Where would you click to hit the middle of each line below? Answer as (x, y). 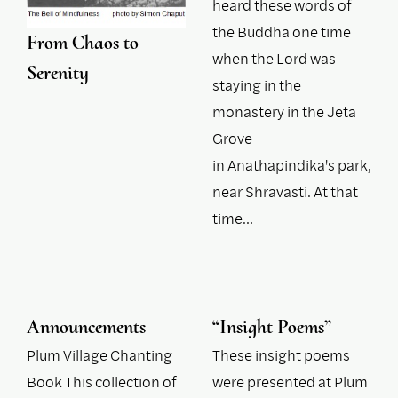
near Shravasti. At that (285, 192)
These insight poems (281, 355)
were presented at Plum (290, 382)
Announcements (86, 327)
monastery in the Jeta (284, 112)
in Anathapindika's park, (292, 165)
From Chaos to (83, 42)
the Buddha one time (282, 32)
